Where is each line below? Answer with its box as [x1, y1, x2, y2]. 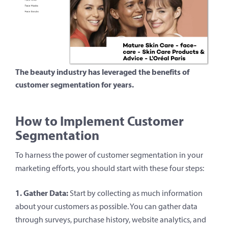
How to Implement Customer [15, 112, 184, 129]
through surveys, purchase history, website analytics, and [15, 214, 206, 224]
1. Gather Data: [15, 187, 68, 198]
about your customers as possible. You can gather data [15, 201, 197, 211]
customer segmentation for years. [15, 79, 134, 90]
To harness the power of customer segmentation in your [15, 150, 203, 160]
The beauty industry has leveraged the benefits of [15, 66, 189, 77]
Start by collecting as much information [68, 188, 203, 198]
